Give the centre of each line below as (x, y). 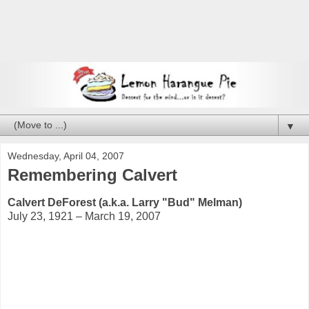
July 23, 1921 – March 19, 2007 (84, 216)
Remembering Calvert (92, 175)
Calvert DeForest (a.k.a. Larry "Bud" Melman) (125, 202)
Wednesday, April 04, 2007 (66, 156)
